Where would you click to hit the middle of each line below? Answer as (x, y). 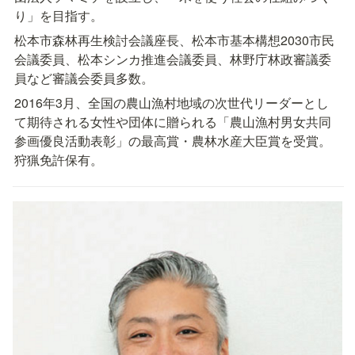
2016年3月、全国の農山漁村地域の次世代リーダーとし (172, 102)
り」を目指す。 (59, 15)
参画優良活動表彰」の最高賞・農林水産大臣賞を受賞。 (173, 140)
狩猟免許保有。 (59, 159)
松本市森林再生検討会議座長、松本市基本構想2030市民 (174, 40)
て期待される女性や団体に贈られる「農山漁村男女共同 (173, 121)
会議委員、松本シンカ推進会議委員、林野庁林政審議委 (173, 59)
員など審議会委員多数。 (84, 78)
